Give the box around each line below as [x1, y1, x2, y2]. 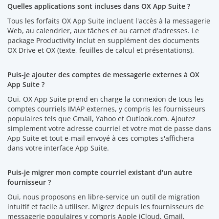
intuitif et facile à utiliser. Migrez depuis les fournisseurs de [7, 201, 204, 211]
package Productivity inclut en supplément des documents [7, 35, 199, 45]
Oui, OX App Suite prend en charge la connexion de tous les [7, 94, 204, 104]
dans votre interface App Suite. [7, 143, 109, 153]
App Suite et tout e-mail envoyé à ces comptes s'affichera [7, 133, 194, 143]
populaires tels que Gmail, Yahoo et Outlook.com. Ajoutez [7, 113, 196, 123]
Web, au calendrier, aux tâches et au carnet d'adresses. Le [7, 25, 199, 35]
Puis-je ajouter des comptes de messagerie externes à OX [7, 69, 199, 79]
